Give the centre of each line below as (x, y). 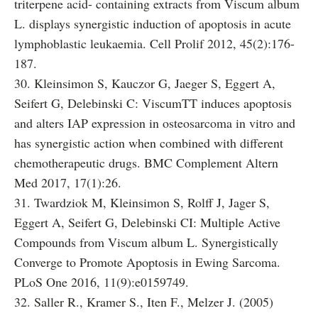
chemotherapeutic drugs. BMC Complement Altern (146, 163)
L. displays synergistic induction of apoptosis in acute (153, 23)
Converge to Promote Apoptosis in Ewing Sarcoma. (147, 262)
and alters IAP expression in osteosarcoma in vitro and (155, 123)
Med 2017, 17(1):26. (68, 182)
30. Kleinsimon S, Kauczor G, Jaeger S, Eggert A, (145, 83)
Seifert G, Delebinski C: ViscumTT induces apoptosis (153, 103)
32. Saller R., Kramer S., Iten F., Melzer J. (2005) (144, 302)
